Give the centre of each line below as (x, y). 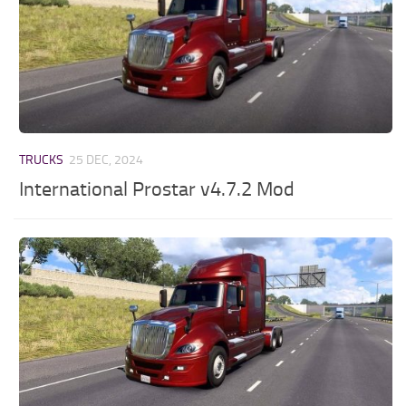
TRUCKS (42, 159)
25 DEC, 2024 (106, 159)
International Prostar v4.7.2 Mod (157, 189)
